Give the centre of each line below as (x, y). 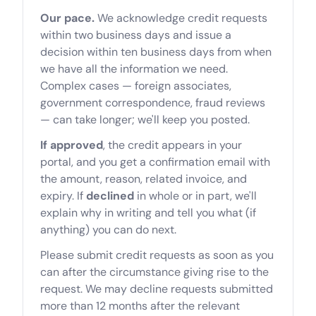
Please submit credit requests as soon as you (157, 255)
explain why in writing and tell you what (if (148, 213)
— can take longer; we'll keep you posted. (145, 120)
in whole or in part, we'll (195, 196)
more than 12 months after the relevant (140, 306)
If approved (72, 145)
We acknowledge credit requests (181, 18)
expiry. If (63, 196)
